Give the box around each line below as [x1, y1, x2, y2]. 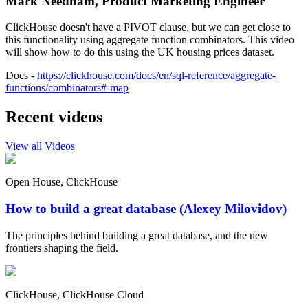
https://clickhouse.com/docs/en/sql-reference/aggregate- [37, 69, 276, 82]
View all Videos [5, 140, 75, 153]
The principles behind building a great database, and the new [5, 229, 268, 241]
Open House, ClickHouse [5, 176, 118, 188]
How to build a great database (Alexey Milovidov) [5, 201, 287, 216]
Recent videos [5, 108, 102, 126]
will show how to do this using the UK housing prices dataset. [5, 46, 274, 58]
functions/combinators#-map [5, 82, 129, 94]
